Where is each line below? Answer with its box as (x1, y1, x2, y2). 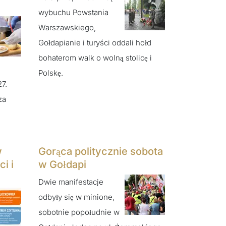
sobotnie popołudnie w (38, 207, 120, 217)
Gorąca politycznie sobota (38, 145, 163, 157)
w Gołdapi (38, 158, 86, 171)
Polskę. (38, 68, 63, 78)
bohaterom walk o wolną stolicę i (38, 52, 152, 63)
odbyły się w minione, (38, 192, 115, 202)
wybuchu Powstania (38, 7, 108, 17)
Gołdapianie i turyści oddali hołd (38, 37, 151, 47)
